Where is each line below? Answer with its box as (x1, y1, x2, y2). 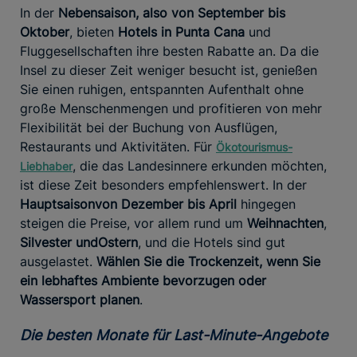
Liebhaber (20, 159, 73, 173)
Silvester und (20, 233, 98, 250)
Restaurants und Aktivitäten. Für (20, 138, 216, 155)
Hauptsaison (20, 195, 95, 212)
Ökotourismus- (216, 139, 292, 154)
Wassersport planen (20, 291, 139, 308)
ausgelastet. (20, 253, 96, 269)
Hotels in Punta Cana (114, 23, 249, 40)
